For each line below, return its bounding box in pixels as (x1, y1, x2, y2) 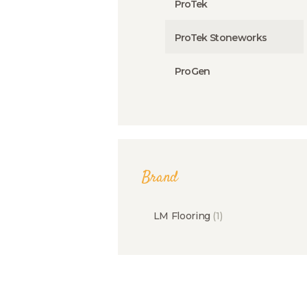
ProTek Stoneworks (174, 31, 267, 44)
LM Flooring (153, 209, 210, 222)
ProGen (174, 64, 210, 77)
